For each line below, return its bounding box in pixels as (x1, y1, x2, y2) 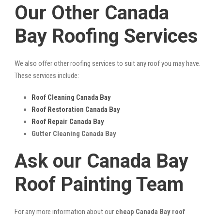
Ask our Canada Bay (15, 149, 188, 172)
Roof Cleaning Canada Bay (31, 93, 111, 102)
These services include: (15, 71, 79, 80)
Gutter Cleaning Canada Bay (31, 129, 116, 138)
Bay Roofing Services (15, 24, 198, 47)
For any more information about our (15, 207, 115, 216)
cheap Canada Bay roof (115, 207, 185, 216)
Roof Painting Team (15, 172, 184, 196)
